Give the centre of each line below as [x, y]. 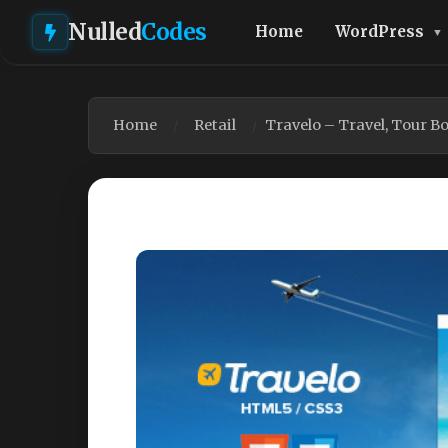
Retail [215, 125]
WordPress [379, 31]
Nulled [104, 31]
